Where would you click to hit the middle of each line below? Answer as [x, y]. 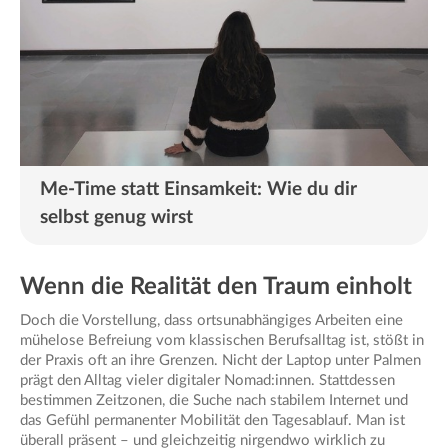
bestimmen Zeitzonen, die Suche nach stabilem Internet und [214, 400]
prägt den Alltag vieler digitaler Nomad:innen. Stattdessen [207, 380]
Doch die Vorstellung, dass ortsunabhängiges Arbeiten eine [211, 320]
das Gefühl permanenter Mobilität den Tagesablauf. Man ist [212, 420]
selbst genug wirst [116, 217]
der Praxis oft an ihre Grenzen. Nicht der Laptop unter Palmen [220, 360]
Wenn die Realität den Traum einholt [216, 286]
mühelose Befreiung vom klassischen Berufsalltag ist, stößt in [222, 340]
